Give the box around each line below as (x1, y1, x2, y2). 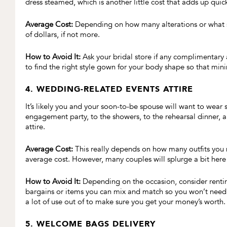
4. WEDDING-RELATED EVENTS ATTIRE (25, 84, 193, 94)
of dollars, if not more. (25, 29, 100, 40)
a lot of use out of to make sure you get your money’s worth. (25, 197, 225, 207)
